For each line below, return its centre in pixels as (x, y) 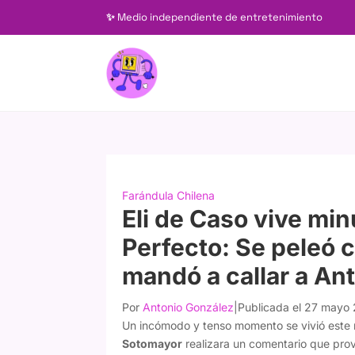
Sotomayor (153, 343)
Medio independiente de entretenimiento (220, 17)
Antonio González (189, 307)
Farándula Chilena (169, 195)
